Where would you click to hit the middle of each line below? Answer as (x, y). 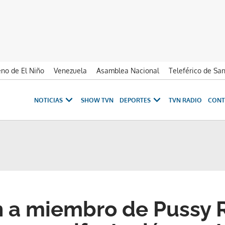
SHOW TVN (97, 100)
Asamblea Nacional (128, 71)
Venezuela (70, 71)
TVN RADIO (185, 100)
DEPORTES (135, 100)
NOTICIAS (48, 100)
